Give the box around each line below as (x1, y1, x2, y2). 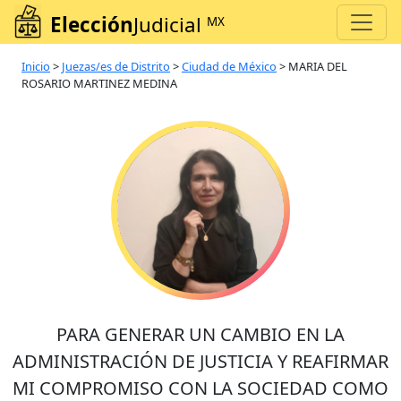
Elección (50, 11, 133, 39)
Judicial (133, 11, 207, 39)
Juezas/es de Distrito (62, 58, 170, 75)
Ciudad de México (182, 58, 277, 75)
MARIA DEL (288, 58, 347, 75)
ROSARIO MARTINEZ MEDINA (21, 75, 177, 92)
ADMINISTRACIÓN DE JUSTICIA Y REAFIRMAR (13, 349, 388, 374)
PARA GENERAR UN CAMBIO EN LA (56, 322, 345, 347)
